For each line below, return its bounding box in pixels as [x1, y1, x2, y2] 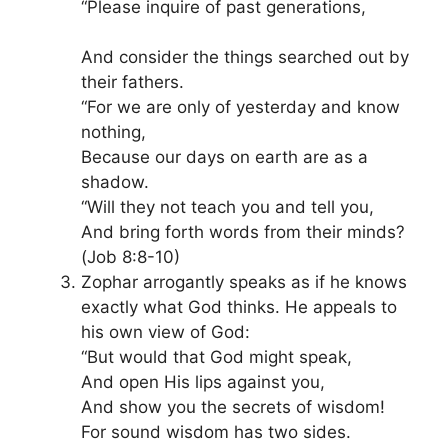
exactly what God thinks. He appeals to [81, 297, 397, 317]
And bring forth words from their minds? [81, 222, 405, 242]
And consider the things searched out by [81, 47, 409, 67]
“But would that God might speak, [81, 347, 352, 367]
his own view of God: [81, 322, 250, 342]
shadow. [81, 172, 149, 192]
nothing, [81, 122, 146, 142]
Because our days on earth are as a [81, 147, 368, 167]
